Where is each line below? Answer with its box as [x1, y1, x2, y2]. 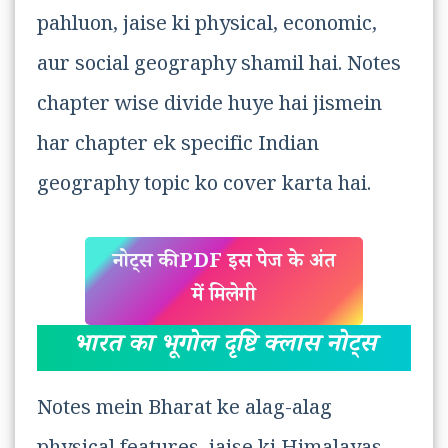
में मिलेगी [192, 282, 256, 315]
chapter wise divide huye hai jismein [37, 91, 382, 124]
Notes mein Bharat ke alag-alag [37, 395, 332, 428]
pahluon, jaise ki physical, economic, [37, 11, 377, 44]
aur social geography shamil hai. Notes [37, 51, 401, 84]
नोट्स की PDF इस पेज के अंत [113, 248, 335, 281]
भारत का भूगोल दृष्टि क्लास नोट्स [72, 328, 376, 368]
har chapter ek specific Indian [37, 131, 319, 164]
